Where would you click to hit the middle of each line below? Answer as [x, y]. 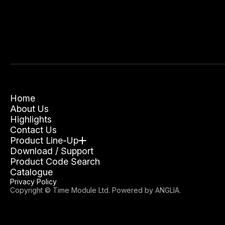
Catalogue [31, 172]
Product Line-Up [44, 141]
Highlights [31, 120]
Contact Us [33, 130]
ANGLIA [167, 190]
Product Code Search [55, 162]
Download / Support [52, 151]
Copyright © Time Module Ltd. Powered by [83, 190]
